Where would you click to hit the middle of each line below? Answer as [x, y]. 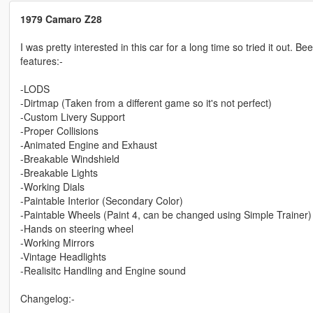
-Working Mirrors [57, 243]
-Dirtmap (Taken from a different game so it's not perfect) [146, 103]
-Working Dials [52, 187]
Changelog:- [47, 299]
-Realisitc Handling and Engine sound [103, 271]
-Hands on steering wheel [77, 229]
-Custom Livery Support [72, 117]
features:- [41, 61]
